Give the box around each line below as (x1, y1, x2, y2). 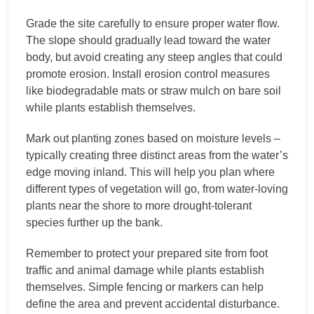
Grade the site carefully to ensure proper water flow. (26, 17, 280, 29)
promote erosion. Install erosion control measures (26, 67, 270, 80)
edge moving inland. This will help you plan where (26, 165, 275, 178)
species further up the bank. (26, 216, 163, 228)
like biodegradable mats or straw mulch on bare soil (26, 84, 281, 97)
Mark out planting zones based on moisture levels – (26, 132, 280, 144)
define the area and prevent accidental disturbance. (26, 297, 280, 310)
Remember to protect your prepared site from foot (26, 247, 268, 259)
